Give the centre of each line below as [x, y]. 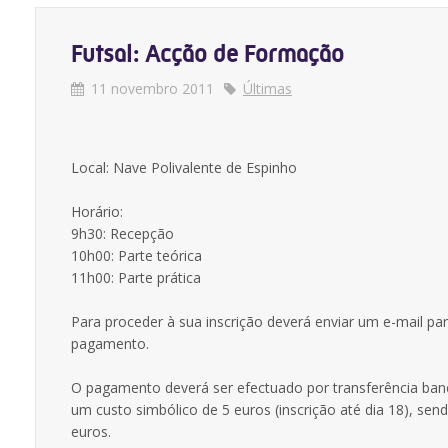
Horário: [97, 211]
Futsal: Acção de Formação [207, 54]
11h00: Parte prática [136, 277]
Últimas [267, 88]
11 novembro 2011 [152, 88]
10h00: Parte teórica [136, 255]
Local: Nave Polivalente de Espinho [184, 167]
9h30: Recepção [122, 233]
